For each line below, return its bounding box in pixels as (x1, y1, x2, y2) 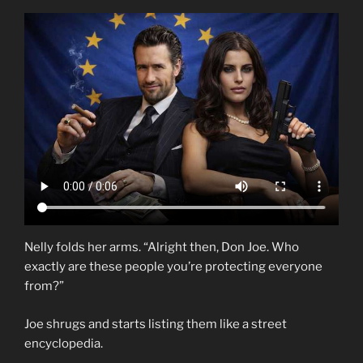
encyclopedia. (24, 335, 103, 351)
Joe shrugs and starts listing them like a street (24, 316, 287, 331)
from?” (24, 279, 64, 294)
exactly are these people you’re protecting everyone (24, 259, 322, 275)
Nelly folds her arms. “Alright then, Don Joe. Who (24, 240, 299, 255)
